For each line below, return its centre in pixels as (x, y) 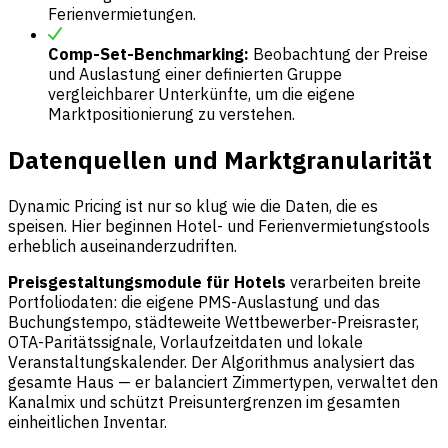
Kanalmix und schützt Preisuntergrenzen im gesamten (204, 402)
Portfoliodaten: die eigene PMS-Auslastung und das (194, 302)
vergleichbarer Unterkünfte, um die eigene (201, 94)
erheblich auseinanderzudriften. (122, 246)
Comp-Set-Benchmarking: (148, 54)
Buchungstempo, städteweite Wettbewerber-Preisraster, (213, 322)
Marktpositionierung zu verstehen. (171, 114)
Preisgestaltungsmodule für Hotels (147, 282)
